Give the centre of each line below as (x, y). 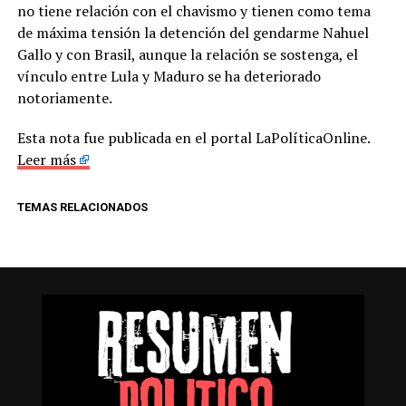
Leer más (46, 159)
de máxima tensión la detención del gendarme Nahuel (193, 32)
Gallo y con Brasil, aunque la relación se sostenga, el (187, 54)
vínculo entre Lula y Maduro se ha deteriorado (169, 76)
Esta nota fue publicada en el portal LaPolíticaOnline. (193, 137)
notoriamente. (68, 97)
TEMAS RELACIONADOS (82, 207)
